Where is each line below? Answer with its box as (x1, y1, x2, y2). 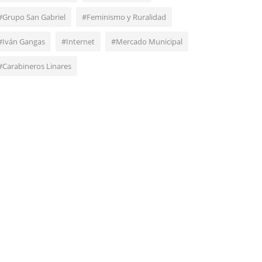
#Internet (61, 36, 95, 47)
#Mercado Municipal (111, 36, 182, 47)
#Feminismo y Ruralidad (82, 12, 166, 23)
